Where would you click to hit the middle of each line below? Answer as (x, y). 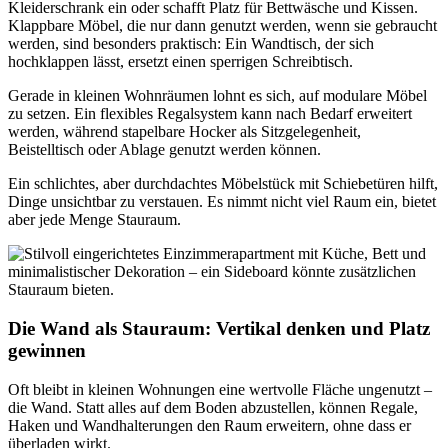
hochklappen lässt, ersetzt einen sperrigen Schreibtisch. (180, 62)
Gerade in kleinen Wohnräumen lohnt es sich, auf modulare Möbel (217, 96)
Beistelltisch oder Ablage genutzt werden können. (164, 150)
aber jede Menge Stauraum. (94, 220)
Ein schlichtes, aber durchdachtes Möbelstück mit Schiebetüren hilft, (223, 184)
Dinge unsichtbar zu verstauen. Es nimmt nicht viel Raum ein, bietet (222, 202)
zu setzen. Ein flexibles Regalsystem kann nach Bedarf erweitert (210, 114)
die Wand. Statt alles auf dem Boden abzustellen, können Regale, (213, 407)
